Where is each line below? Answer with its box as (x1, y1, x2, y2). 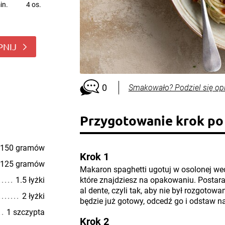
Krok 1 (79, 151, 109, 163)
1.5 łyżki (15, 175, 45, 185)
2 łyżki (22, 191, 45, 201)
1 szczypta (6, 207, 45, 217)
